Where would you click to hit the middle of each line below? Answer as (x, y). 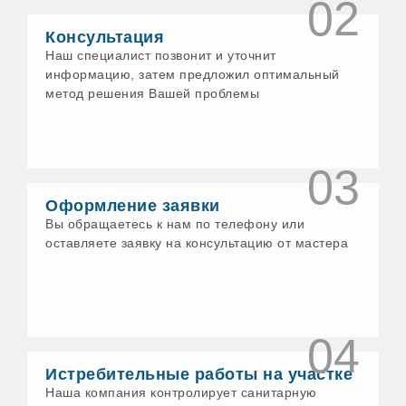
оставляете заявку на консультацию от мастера (197, 243)
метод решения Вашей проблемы (153, 94)
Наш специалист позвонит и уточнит (161, 56)
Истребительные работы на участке (199, 375)
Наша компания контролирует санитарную (181, 393)
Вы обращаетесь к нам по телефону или (175, 224)
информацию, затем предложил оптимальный (193, 75)
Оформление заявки (133, 206)
